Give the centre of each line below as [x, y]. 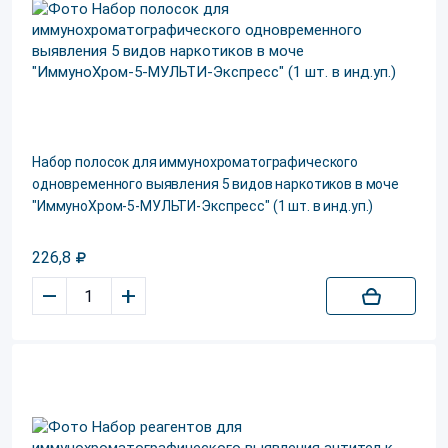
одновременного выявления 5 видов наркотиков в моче [215, 184]
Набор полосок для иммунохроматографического [195, 162]
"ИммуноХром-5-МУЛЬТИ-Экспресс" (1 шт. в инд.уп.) [203, 206]
